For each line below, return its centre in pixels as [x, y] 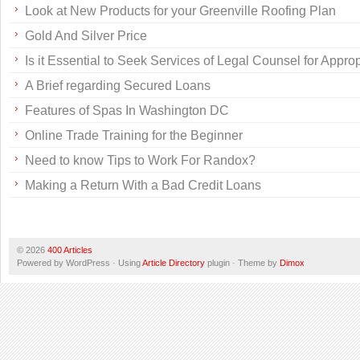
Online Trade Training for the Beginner [134, 135]
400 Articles [70, 250]
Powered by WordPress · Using [80, 263]
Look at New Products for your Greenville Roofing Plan [180, 11]
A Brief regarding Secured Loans [118, 86]
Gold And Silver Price [86, 36]
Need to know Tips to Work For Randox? [140, 160]
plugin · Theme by [242, 263]
